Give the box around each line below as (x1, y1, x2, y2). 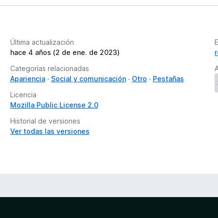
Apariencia (10, 74, 45, 83)
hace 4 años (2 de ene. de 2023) (10, 48, 120, 56)
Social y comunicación (51, 74, 126, 83)
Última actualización (10, 38, 74, 46)
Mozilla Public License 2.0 (10, 101, 98, 109)
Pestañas (152, 74, 184, 83)
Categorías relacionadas (10, 64, 89, 73)
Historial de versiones (10, 117, 80, 125)
